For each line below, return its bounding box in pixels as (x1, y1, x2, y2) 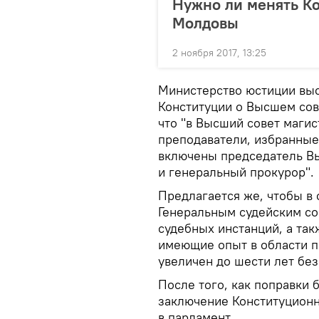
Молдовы (172, 13, 239, 33)
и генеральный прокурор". (158, 164, 314, 180)
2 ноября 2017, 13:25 (172, 46, 266, 59)
